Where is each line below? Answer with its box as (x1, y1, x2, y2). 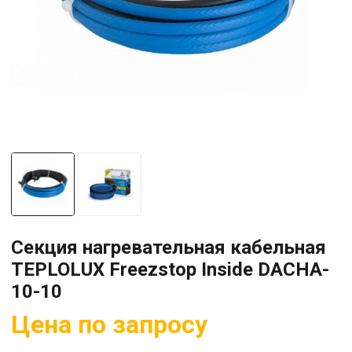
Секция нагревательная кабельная (11, 236, 326, 258)
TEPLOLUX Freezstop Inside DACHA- (11, 258, 329, 280)
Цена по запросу (11, 309, 207, 339)
